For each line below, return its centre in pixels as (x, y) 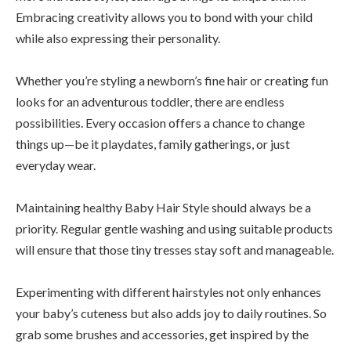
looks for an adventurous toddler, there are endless (150, 102)
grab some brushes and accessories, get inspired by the (162, 335)
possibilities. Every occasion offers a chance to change (160, 123)
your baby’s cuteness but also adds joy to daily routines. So (171, 313)
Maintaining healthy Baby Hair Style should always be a (163, 208)
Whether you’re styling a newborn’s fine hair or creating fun (172, 81)
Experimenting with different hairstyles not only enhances (168, 292)
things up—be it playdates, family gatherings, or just (153, 144)
